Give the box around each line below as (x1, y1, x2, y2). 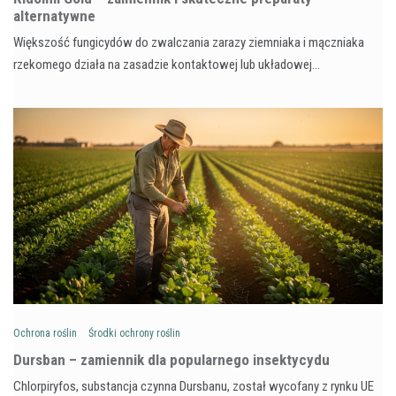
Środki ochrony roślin (88, 326, 180, 339)
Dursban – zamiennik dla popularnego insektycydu (13, 350, 330, 369)
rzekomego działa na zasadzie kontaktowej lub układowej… (13, 56, 320, 72)
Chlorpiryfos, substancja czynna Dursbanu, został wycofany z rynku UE (13, 377, 374, 394)
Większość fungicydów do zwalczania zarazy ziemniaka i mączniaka (13, 34, 364, 50)
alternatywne (13, 6, 95, 25)
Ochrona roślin (13, 326, 77, 339)
